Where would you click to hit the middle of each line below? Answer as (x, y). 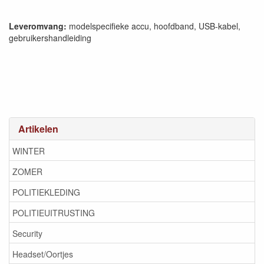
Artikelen (38, 129)
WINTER (29, 151)
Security (27, 233)
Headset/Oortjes (43, 254)
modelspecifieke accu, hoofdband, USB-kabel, (154, 26)
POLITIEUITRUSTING (54, 212)
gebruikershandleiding (50, 38)
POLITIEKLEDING (46, 192)
